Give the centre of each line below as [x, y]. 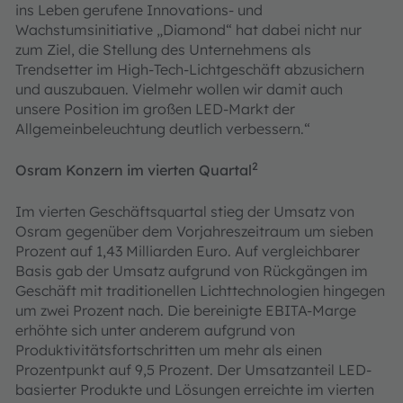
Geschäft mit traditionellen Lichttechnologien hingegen [200, 291]
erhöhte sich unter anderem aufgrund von [155, 330]
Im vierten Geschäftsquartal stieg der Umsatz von [185, 211]
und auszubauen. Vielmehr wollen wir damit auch [179, 89]
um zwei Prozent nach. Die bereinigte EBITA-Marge [186, 310]
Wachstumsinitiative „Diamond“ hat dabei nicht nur [188, 30]
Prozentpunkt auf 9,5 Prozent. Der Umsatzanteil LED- [193, 370]
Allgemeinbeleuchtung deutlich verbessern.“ [163, 129]
